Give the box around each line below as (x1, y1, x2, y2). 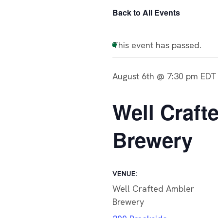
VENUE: (112, 169, 138, 178)
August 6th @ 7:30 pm (112, 71, 198, 82)
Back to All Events (112, 7, 180, 18)
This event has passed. (112, 39, 201, 51)
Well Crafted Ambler (112, 183, 194, 194)
